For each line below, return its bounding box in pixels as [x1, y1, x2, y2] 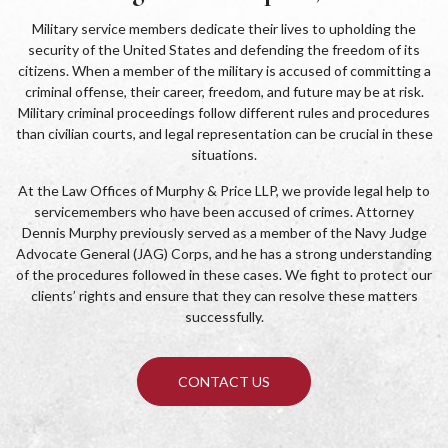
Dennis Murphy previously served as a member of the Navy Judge [21, 224, 427, 242]
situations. [191, 146, 257, 164]
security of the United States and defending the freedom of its [28, 41, 420, 59]
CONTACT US [178, 373, 270, 391]
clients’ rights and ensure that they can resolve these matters [30, 287, 418, 305]
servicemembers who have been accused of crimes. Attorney [34, 203, 414, 221]
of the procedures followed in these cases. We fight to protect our [16, 266, 432, 284]
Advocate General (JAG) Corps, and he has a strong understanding [16, 245, 432, 263]
